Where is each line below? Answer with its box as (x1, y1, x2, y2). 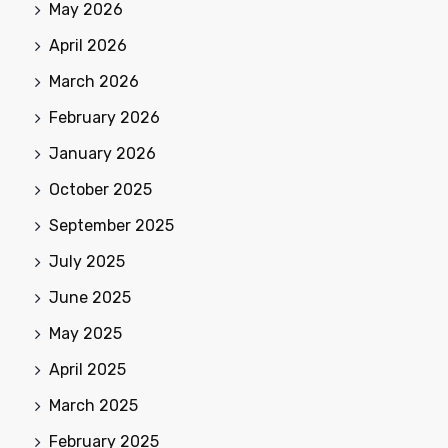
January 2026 (49, 144, 156, 163)
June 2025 (49, 288, 131, 307)
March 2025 (49, 396, 138, 415)
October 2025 (49, 180, 152, 199)
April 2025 (49, 360, 126, 379)
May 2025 (49, 324, 122, 343)
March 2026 (49, 72, 139, 91)
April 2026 (49, 36, 127, 55)
